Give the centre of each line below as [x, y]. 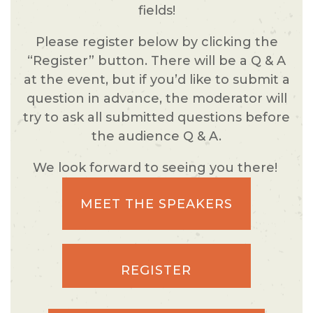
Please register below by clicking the [156, 42]
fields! [156, 10]
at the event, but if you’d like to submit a [156, 79]
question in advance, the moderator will [156, 98]
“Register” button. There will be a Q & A [156, 60]
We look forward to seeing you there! [156, 167]
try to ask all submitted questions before [156, 117]
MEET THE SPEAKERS [156, 204]
